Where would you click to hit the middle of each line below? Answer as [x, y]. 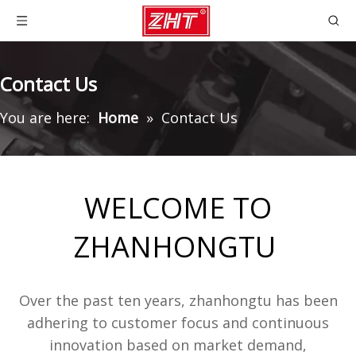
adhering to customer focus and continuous [178, 323]
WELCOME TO [178, 208]
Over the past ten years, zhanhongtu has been [178, 300]
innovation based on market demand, [178, 345]
